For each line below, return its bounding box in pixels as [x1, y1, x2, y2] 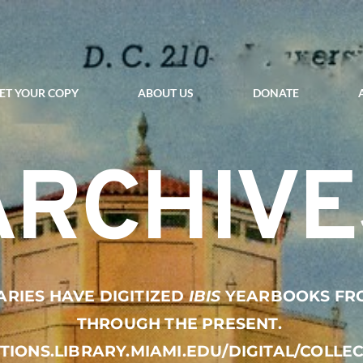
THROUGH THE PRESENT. [76, 314, 287, 333]
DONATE [253, 86, 299, 100]
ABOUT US [138, 86, 194, 100]
